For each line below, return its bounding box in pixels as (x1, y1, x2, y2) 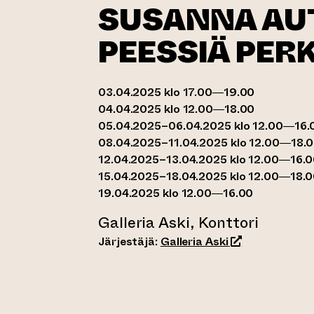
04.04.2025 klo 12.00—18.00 (98, 101, 255, 117)
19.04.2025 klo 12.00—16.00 (98, 185, 254, 201)
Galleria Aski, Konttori (98, 212, 259, 233)
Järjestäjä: (98, 233, 161, 250)
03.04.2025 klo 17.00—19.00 (98, 84, 255, 100)
